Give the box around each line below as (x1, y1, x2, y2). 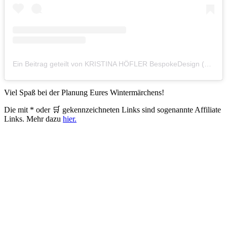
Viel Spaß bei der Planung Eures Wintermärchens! (4, 88, 164, 97)
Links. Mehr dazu (4, 114, 63, 123)
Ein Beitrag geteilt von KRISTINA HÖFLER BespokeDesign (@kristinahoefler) (204, 59, 211, 68)
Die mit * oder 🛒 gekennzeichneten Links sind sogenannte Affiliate (4, 105, 221, 114)
